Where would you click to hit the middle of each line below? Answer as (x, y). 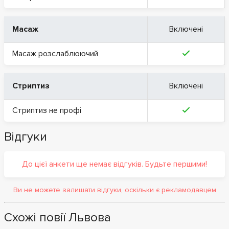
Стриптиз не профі (47, 110)
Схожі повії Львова (58, 217)
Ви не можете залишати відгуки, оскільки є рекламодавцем (114, 190)
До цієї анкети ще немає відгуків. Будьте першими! (114, 164)
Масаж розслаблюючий (55, 53)
